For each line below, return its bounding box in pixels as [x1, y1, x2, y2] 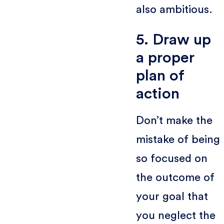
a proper [135, 49, 194, 65]
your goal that [135, 190, 208, 202]
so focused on [135, 152, 207, 164]
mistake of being [135, 133, 220, 145]
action [135, 85, 179, 101]
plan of [135, 67, 184, 83]
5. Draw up [135, 31, 211, 47]
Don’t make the [135, 114, 212, 126]
